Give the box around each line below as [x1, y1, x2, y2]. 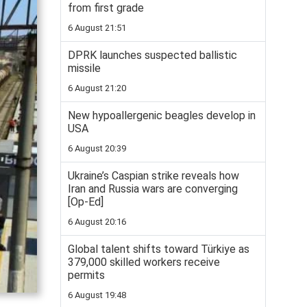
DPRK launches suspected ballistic [68, 49, 237, 62]
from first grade [68, 1, 144, 14]
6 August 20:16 [68, 217, 126, 227]
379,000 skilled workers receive [68, 256, 220, 269]
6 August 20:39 [68, 143, 126, 153]
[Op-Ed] [68, 195, 103, 208]
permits [68, 269, 105, 282]
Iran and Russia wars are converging [68, 182, 238, 195]
